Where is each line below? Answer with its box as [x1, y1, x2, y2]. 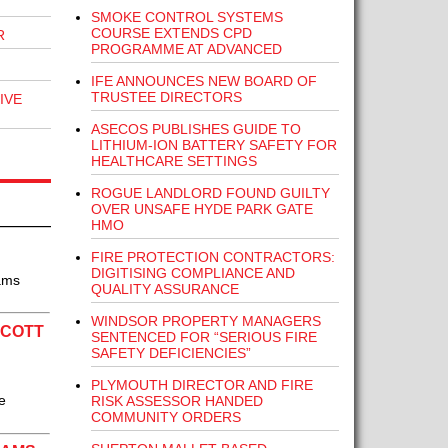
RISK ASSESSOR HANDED [90, 393, 263, 409]
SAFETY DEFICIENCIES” [90, 345, 251, 361]
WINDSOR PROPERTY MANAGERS [90, 313, 321, 329]
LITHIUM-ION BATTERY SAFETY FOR [90, 137, 337, 153]
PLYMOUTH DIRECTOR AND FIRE [90, 377, 313, 393]
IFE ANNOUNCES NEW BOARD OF [90, 73, 317, 89]
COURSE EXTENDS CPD [90, 25, 252, 41]
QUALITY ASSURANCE [90, 281, 239, 297]
